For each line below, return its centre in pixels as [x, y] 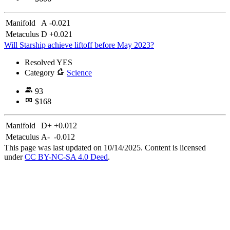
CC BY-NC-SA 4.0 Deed [66, 157]
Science [79, 72]
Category [41, 72]
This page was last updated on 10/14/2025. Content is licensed [105, 147]
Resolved [41, 62]
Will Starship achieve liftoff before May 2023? [79, 45]
